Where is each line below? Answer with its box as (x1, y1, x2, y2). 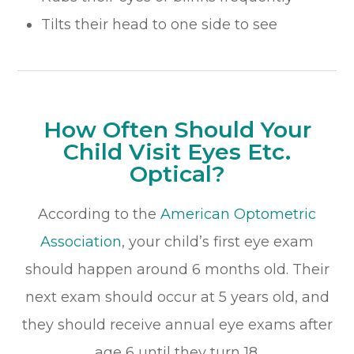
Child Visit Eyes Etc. (63, 137, 291, 165)
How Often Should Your (43, 115, 311, 143)
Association (40, 232, 122, 250)
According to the (38, 205, 160, 223)
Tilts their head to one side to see (41, 15, 278, 33)
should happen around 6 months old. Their (24, 260, 330, 278)
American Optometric (160, 205, 316, 223)
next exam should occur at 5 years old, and (24, 288, 330, 306)
